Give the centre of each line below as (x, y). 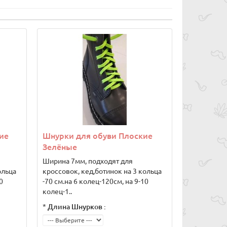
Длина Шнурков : (77, 207)
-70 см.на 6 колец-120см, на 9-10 (96, 181)
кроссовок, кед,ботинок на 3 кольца (102, 171)
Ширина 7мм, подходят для (88, 161)
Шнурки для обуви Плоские (98, 136)
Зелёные (60, 147)
